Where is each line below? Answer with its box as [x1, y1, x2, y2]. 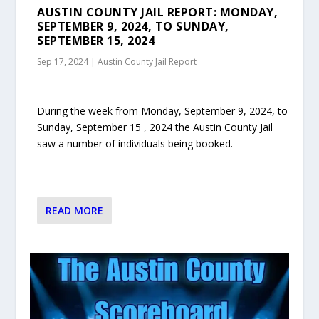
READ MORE [46, 203, 104, 217]
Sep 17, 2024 [37, 55, 89, 68]
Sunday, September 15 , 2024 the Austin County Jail [37, 120, 273, 135]
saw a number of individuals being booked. [37, 137, 234, 151]
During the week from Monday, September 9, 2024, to [37, 104, 288, 118]
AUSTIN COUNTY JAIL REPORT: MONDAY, [37, 4, 278, 20]
